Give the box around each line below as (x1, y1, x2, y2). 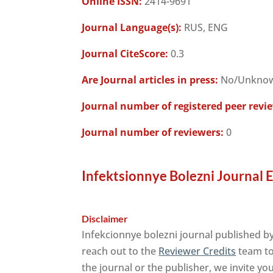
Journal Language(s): (82, 21, 182, 34)
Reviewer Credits (158, 244, 236, 258)
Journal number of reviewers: (82, 126, 224, 139)
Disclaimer (82, 213, 129, 224)
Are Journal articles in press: (82, 73, 219, 87)
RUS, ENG (182, 21, 229, 34)
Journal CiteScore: (82, 47, 169, 60)
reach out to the (82, 244, 159, 258)
